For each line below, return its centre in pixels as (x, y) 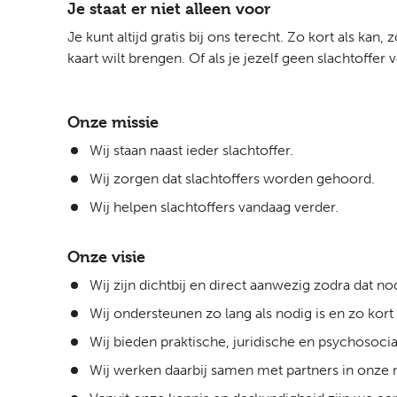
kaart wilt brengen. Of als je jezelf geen (192, 58)
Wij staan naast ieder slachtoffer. (191, 150)
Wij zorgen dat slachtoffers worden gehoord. (232, 179)
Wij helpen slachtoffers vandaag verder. (214, 207)
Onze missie (113, 122)
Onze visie (106, 257)
